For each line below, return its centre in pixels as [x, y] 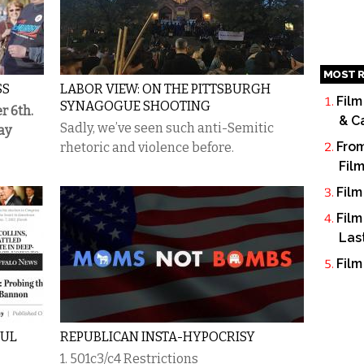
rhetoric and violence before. [147, 147]
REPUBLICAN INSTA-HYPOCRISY [158, 337]
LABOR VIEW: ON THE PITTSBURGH [165, 89]
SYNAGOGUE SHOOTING [135, 106]
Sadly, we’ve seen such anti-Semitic [167, 128]
